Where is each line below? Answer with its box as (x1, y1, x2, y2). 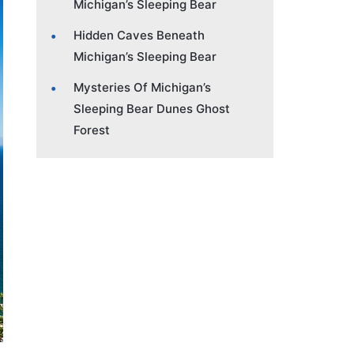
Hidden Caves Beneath (73, 27, 205, 43)
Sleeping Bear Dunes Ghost (73, 100, 230, 116)
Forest (73, 122, 110, 137)
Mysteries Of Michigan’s (73, 79, 211, 95)
